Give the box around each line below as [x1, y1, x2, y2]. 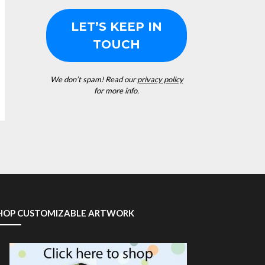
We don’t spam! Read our [50, 75, 137, 85]
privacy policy [137, 75, 183, 85]
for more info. [94, 86, 140, 96]
